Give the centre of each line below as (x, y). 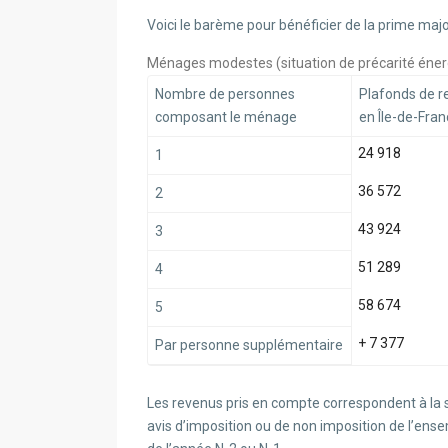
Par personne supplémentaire (249, 345)
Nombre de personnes (225, 94)
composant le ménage (226, 117)
